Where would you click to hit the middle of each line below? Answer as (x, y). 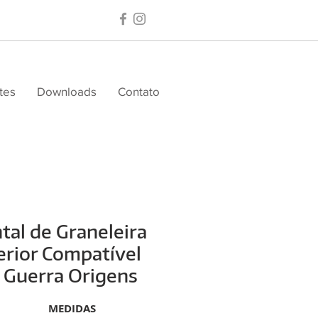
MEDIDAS (72, 308)
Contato (139, 91)
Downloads (67, 91)
